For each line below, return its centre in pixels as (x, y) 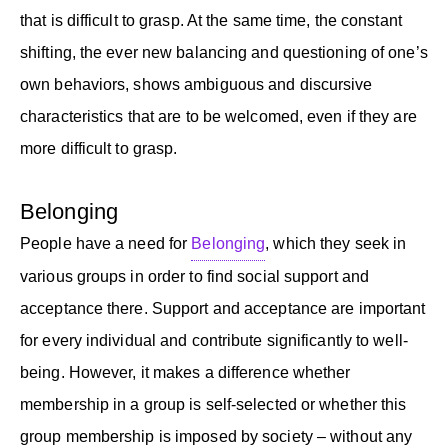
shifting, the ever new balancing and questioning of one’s (224, 52)
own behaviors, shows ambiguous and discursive (196, 84)
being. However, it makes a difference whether (185, 372)
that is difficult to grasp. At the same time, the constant (211, 20)
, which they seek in (336, 243)
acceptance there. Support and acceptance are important (223, 308)
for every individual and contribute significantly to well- (214, 340)
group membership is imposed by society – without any (216, 436)
